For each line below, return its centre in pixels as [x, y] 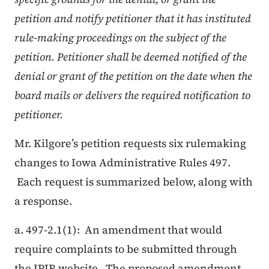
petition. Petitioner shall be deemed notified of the [131, 57]
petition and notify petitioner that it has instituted [133, 19]
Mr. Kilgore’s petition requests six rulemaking [130, 144]
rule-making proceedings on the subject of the [120, 38]
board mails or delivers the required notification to [132, 95]
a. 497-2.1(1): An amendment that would [118, 230]
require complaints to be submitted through [126, 249]
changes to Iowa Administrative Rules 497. [122, 163]
